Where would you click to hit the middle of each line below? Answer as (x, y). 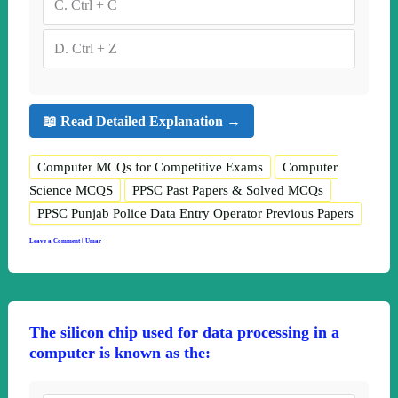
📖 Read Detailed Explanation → (141, 121)
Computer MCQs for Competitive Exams (150, 167)
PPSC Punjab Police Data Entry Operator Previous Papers (195, 214)
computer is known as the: (119, 352)
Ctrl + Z (94, 49)
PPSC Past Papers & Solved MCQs (227, 191)
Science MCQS (71, 191)
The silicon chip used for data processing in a (184, 332)
